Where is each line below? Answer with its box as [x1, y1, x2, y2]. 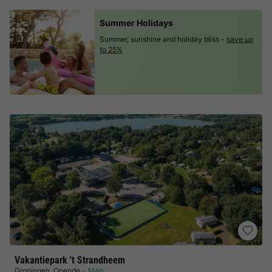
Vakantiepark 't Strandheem [15, 254, 125, 266]
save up [226, 35, 253, 44]
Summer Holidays [100, 18, 173, 28]
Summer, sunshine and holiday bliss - [100, 35, 225, 44]
